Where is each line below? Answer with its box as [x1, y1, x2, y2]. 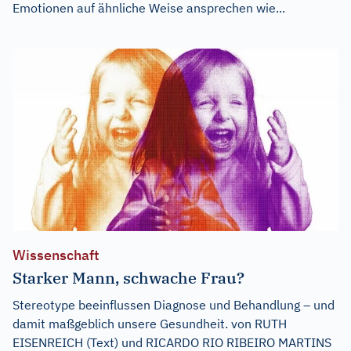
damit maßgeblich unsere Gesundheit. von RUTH [13, 316, 287, 332]
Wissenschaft [13, 246, 100, 265]
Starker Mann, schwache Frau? [13, 267, 244, 289]
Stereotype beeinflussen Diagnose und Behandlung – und [13, 297, 335, 313]
